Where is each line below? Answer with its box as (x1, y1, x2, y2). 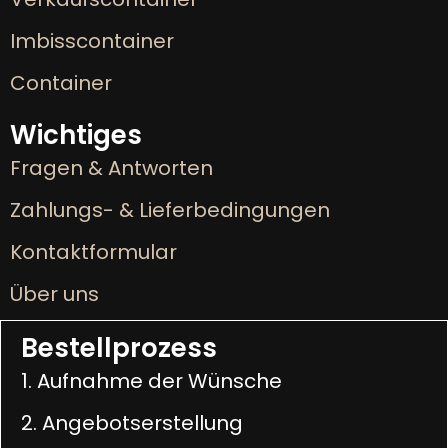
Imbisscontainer (10, 27, 174, 56)
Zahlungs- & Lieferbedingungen (10, 196, 330, 225)
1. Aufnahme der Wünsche (21, 367, 282, 396)
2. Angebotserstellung (21, 409, 243, 438)
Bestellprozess (21, 330, 217, 367)
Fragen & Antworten (10, 154, 213, 183)
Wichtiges (10, 117, 142, 154)
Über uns (10, 280, 99, 309)
